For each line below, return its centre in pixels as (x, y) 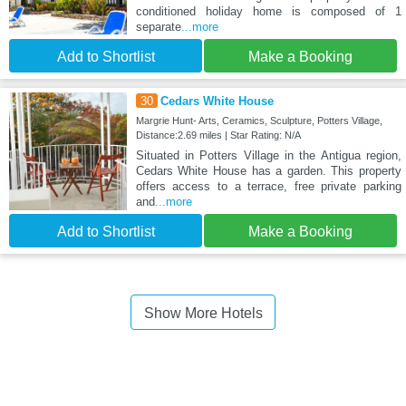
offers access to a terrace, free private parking (268, 186)
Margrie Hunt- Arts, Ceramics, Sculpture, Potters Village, (259, 120)
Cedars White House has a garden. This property (268, 170)
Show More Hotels (203, 313)
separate (158, 26)
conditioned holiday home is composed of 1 (268, 11)
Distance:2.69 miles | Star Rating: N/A (218, 135)
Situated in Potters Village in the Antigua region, (268, 155)
